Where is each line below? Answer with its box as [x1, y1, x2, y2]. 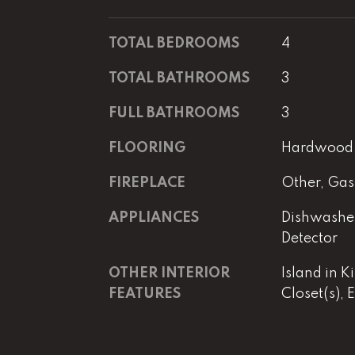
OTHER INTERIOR [109, 266, 230, 281]
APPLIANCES [109, 211, 199, 225]
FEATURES [109, 287, 181, 301]
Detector [281, 231, 338, 246]
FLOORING [109, 141, 185, 155]
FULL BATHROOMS [109, 106, 239, 120]
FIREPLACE [109, 176, 185, 190]
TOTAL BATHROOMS [109, 71, 250, 86]
